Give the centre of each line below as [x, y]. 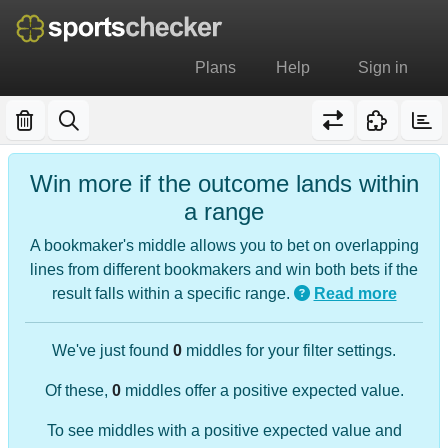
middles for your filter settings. [289, 350]
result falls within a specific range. [172, 293]
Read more [355, 293]
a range [224, 211]
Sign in [383, 67]
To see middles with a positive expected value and [224, 430]
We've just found [112, 350]
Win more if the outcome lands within [224, 183]
